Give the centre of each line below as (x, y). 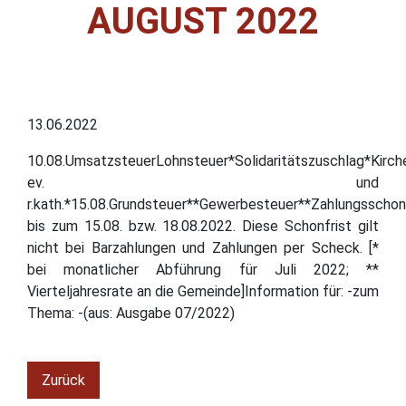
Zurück (63, 380)
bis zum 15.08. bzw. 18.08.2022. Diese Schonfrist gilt (203, 226)
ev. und (203, 182)
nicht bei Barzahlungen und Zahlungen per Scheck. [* (203, 247)
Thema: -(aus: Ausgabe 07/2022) (131, 313)
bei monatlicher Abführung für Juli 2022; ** (203, 269)
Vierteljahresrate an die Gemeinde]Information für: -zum (203, 291)
